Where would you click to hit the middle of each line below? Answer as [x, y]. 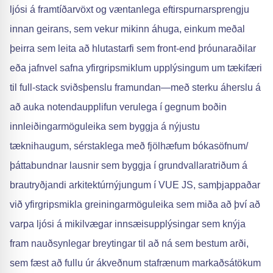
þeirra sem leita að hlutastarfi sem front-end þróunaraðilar [133, 48]
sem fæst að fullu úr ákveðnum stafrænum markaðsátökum [135, 263]
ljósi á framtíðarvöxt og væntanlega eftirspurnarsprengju [129, 9]
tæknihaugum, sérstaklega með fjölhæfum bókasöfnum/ [129, 146]
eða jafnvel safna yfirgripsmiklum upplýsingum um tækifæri [136, 68]
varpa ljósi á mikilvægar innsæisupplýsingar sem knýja [128, 224]
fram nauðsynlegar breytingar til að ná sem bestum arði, [129, 243]
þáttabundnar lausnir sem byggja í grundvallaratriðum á [129, 165]
